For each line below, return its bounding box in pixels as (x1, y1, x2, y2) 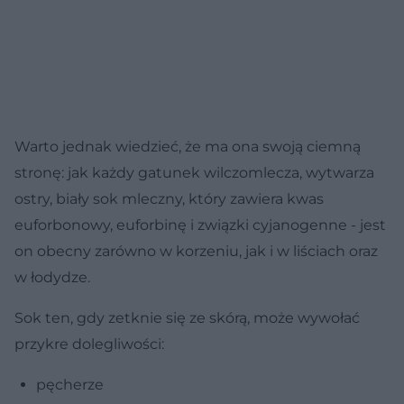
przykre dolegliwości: (14, 335, 164, 353)
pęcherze (36, 375, 104, 393)
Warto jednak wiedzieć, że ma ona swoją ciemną (14, 137, 361, 155)
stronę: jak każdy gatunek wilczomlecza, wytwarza (14, 163, 374, 181)
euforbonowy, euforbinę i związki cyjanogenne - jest (14, 216, 386, 234)
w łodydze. (14, 268, 90, 286)
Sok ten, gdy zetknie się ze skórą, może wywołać (14, 308, 360, 326)
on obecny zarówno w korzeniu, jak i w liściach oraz (14, 242, 378, 260)
